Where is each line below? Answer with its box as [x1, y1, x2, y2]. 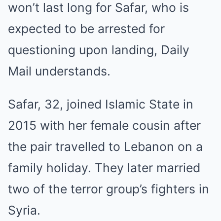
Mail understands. [8, 64, 110, 78]
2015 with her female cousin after [8, 118, 201, 133]
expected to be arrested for [8, 21, 165, 36]
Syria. [8, 203, 40, 218]
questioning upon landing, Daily [8, 42, 189, 57]
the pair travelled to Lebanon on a [8, 139, 203, 154]
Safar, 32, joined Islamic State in [8, 97, 193, 111]
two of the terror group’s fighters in [8, 182, 209, 196]
